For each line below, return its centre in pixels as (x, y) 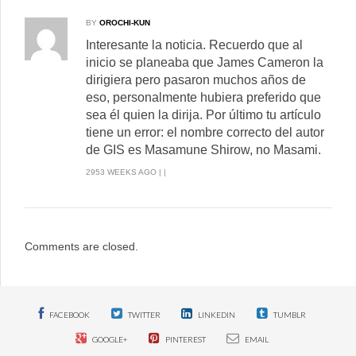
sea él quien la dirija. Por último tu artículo (203, 114)
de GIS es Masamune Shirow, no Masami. (203, 149)
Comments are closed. (81, 246)
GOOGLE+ (109, 339)
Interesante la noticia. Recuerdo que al (194, 44)
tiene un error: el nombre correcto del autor (205, 132)
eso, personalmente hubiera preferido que (203, 97)
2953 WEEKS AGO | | (126, 172)
